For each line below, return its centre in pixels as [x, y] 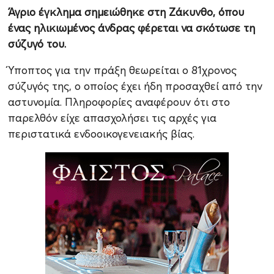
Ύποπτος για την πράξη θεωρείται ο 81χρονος [122, 70]
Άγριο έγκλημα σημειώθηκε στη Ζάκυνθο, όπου [126, 12]
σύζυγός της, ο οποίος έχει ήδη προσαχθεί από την [135, 86]
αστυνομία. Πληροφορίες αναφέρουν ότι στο [119, 102]
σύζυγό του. [37, 44]
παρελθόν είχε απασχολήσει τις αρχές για [112, 118]
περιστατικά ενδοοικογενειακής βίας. [101, 134]
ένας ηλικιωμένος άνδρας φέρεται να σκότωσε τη [131, 28]
